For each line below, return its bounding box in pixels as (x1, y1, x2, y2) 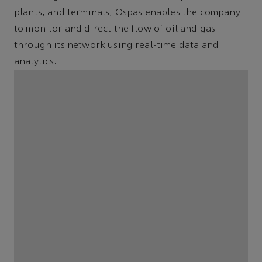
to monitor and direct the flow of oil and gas (14, 25, 216, 35)
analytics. (14, 57, 57, 67)
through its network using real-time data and (14, 41, 219, 51)
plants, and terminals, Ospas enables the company (14, 8, 240, 18)
